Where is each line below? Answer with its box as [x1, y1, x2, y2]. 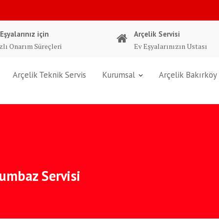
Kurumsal [102, 69, 135, 80]
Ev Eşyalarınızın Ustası [134, 42, 207, 51]
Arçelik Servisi [134, 29, 180, 39]
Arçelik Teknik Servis [13, 69, 86, 80]
